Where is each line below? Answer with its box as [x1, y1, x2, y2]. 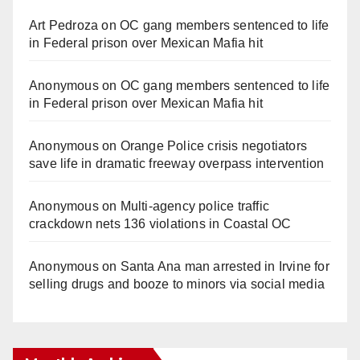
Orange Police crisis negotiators [120, 138, 308, 153]
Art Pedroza [29, 18, 99, 32]
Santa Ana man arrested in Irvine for [120, 259, 329, 273]
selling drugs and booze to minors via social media [29, 276, 325, 291]
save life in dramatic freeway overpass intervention [29, 156, 325, 170]
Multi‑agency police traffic [120, 198, 270, 213]
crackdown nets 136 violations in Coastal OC [29, 216, 292, 231]
